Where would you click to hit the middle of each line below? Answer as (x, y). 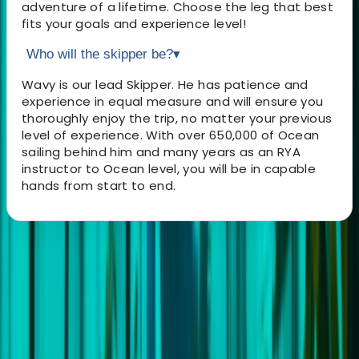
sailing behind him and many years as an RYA (161, 151)
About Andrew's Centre (121, 291)
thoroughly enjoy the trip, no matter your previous (177, 118)
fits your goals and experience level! (134, 23)
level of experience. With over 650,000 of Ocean (171, 135)
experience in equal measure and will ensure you (173, 101)
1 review (161, 331)
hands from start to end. (99, 185)
